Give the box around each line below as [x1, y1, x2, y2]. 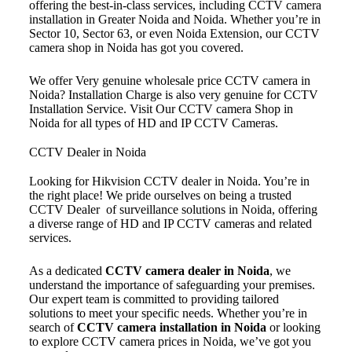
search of [28, 320, 77, 334]
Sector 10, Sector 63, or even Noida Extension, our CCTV [28, 26, 320, 40]
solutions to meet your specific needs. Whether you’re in [28, 306, 307, 320]
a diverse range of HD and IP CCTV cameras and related [28, 216, 312, 230]
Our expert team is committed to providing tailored [28, 291, 279, 306]
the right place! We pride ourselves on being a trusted [28, 188, 291, 202]
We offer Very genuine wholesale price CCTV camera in [28, 73, 310, 87]
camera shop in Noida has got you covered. [28, 40, 244, 54]
